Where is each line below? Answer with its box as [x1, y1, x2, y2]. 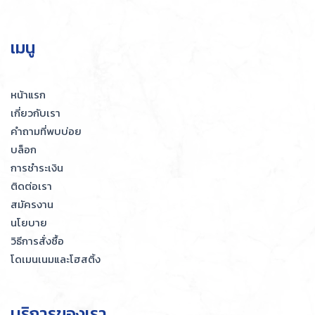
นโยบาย [11, 214, 47, 231]
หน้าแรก [11, 86, 46, 103]
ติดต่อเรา [11, 178, 52, 195]
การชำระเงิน [11, 160, 63, 176]
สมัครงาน [11, 196, 53, 213]
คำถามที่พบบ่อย [11, 123, 82, 140]
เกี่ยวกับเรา [11, 105, 60, 122]
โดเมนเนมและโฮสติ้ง [11, 251, 101, 268]
